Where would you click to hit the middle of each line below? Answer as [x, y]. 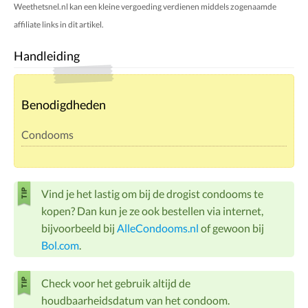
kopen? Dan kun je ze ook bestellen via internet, [152, 211]
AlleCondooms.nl [158, 228]
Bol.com [60, 245]
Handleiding [47, 56]
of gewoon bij [231, 228]
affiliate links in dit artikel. [59, 25]
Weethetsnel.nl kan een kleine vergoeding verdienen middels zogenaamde [145, 7]
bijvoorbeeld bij [79, 228]
